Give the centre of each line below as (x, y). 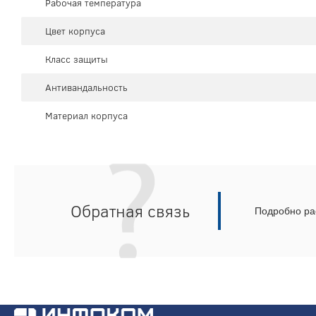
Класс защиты (77, 60)
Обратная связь (130, 211)
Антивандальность (86, 88)
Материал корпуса (86, 116)
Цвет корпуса (75, 31)
